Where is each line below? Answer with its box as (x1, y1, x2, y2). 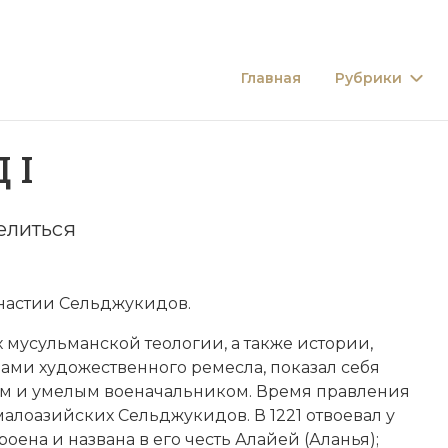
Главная (241, 69, 301, 87)
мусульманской (7, 333, 145, 353)
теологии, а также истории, (145, 333, 373, 353)
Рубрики (335, 69, 402, 87)
